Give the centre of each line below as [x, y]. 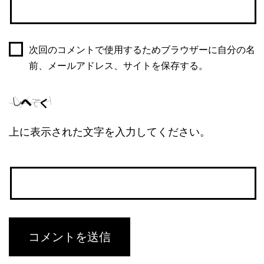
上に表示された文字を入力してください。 [110, 132]
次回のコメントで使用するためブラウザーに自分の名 [142, 49]
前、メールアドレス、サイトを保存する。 [118, 65]
